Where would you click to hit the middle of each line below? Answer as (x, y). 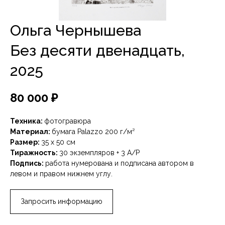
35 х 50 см (58, 142)
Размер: (26, 142)
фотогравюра (68, 121)
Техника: (27, 121)
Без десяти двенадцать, (97, 50)
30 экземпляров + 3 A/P (99, 153)
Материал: (31, 132)
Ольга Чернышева (76, 30)
